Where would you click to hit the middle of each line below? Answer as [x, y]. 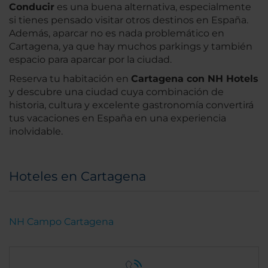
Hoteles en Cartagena [77, 176]
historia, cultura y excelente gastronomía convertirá [131, 105]
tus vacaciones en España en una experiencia [118, 118]
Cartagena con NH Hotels [195, 79]
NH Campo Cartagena [61, 222]
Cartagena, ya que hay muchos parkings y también [131, 47]
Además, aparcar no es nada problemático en [117, 33]
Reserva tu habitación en [70, 79]
